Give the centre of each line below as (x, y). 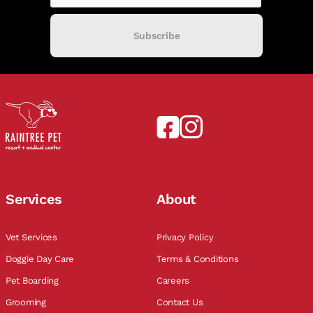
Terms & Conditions (199, 259)
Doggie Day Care (41, 259)
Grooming (27, 302)
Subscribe (156, 35)
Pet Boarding (34, 280)
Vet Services (33, 237)
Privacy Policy (187, 237)
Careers (174, 280)
